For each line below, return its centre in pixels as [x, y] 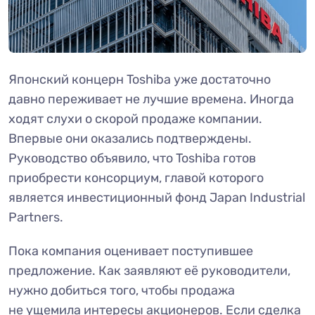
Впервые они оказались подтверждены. [130, 139]
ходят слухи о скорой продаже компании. [135, 119]
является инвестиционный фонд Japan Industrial [157, 198]
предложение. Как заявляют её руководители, [149, 271]
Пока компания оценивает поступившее [131, 251]
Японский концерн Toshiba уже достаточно [140, 80]
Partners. [36, 218]
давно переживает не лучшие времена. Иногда [151, 99]
